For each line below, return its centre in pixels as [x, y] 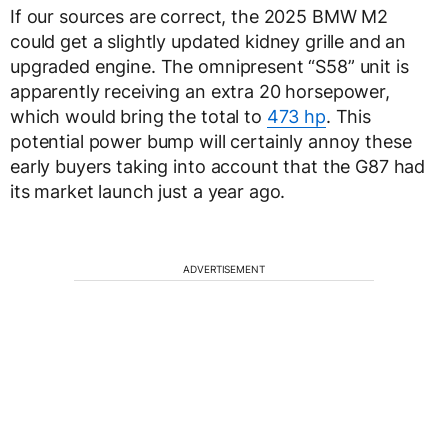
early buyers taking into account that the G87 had [218, 167]
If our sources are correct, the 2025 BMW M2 [199, 17]
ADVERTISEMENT [224, 269]
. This [348, 117]
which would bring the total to [138, 117]
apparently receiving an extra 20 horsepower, [200, 92]
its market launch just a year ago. [148, 192]
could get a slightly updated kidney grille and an [208, 42]
